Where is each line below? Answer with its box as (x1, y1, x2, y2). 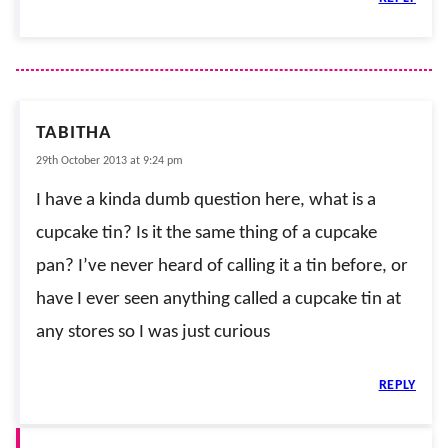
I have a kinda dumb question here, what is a (36, 190, 376, 210)
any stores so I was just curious (36, 322, 270, 342)
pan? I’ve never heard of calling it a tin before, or (36, 256, 408, 276)
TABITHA (36, 123, 112, 143)
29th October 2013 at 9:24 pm (36, 154, 183, 167)
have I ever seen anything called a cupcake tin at (36, 289, 401, 309)
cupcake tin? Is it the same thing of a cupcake (36, 223, 377, 243)
